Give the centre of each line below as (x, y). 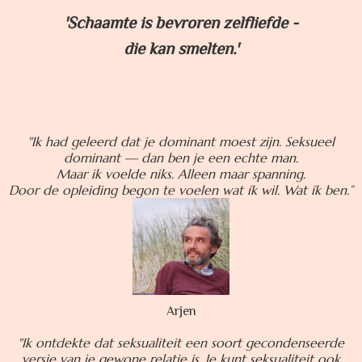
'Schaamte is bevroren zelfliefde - (181, 25)
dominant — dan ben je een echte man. (181, 158)
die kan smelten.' (181, 51)
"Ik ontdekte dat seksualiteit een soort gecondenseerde (181, 343)
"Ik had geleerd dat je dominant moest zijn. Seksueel (181, 142)
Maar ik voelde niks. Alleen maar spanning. (181, 174)
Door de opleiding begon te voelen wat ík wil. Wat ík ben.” (181, 190)
